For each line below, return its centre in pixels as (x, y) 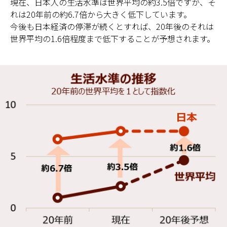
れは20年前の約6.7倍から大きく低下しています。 (101, 14)
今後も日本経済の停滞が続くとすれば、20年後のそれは (112, 26)
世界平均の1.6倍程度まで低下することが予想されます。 (112, 38)
